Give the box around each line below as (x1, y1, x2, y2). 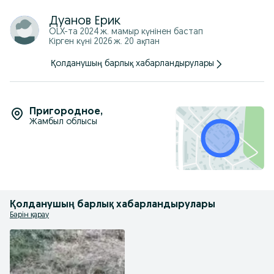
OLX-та (49, 28, 80, 37)
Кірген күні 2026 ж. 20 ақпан (49, 37, 160, 46)
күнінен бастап (139, 28, 203, 37)
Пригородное (29, 107, 100, 117)
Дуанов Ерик (49, 15, 120, 28)
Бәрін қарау (10, 212, 49, 219)
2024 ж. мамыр (80, 28, 139, 37)
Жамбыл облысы (29, 117, 97, 127)
